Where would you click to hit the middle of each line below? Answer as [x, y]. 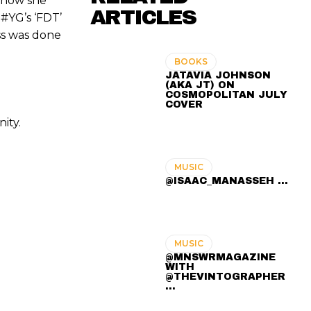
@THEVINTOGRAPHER [226, 276]
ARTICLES [143, 17]
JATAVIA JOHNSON [218, 75]
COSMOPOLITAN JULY [227, 94]
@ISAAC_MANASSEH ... [227, 180]
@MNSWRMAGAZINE [221, 257]
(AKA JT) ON [200, 85]
